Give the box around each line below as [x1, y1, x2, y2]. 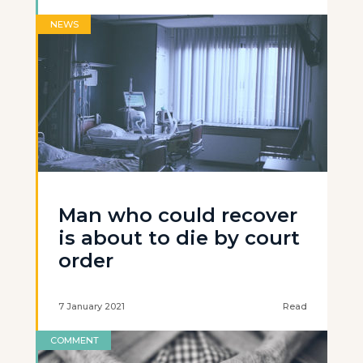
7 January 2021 [58, 301, 125, 312]
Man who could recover [58, 203, 297, 227]
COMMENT [50, 335, 99, 346]
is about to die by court [58, 226, 300, 250]
